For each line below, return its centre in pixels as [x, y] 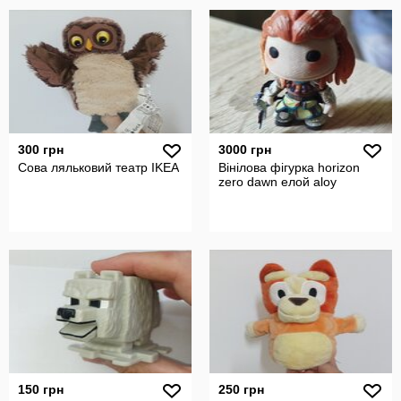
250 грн [241, 389]
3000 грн [245, 149]
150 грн [41, 389]
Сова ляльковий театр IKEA [98, 167]
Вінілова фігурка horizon [289, 167]
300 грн [41, 149]
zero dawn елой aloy [277, 182]
